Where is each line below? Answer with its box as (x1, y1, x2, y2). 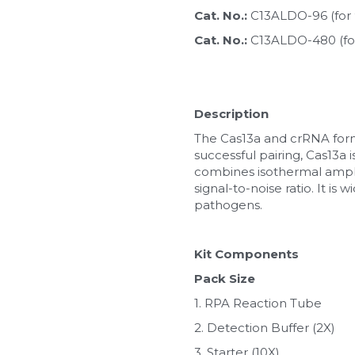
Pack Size (193, 270, 255, 286)
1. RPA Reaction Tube (193, 295, 322, 311)
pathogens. (193, 197, 262, 212)
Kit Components (193, 246, 299, 261)
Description (193, 105, 269, 121)
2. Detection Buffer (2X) (193, 319, 335, 335)
